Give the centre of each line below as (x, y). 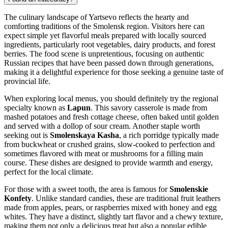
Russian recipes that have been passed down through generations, (109, 63)
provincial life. (27, 81)
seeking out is (27, 135)
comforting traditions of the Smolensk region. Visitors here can (104, 26)
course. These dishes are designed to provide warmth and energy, (108, 162)
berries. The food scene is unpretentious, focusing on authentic (104, 53)
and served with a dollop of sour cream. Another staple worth (102, 126)
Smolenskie (189, 189)
